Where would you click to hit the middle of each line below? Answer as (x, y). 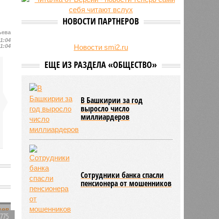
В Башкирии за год (112, 100)
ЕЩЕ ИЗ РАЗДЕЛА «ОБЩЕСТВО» (101, 64)
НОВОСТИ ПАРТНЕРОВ (101, 21)
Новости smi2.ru (101, 47)
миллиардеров (105, 117)
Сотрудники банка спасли (122, 175)
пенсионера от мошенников (126, 183)
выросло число (105, 108)
